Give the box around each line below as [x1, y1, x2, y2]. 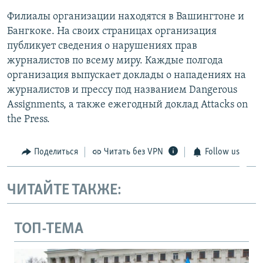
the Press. [7, 113, 50, 125]
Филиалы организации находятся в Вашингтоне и [7, 11, 244, 22]
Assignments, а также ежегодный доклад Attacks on [7, 99, 248, 110]
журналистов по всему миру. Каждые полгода [7, 55, 223, 66]
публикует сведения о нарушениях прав [7, 40, 197, 52]
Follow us [204, 147, 240, 157]
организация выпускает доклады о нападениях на [7, 69, 246, 81]
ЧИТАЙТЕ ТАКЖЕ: [7, 183, 122, 199]
